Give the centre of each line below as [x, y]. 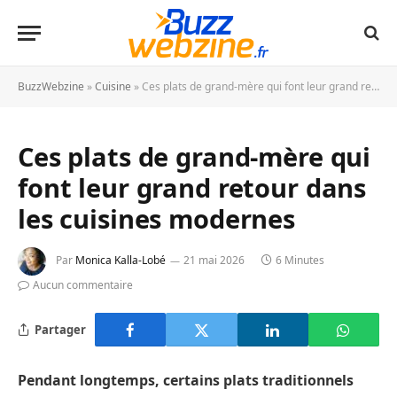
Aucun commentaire [83, 285]
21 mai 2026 [214, 261]
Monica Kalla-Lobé [121, 261]
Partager [60, 329]
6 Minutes [300, 261]
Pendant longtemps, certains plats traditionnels [186, 380]
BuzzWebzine [51, 86]
